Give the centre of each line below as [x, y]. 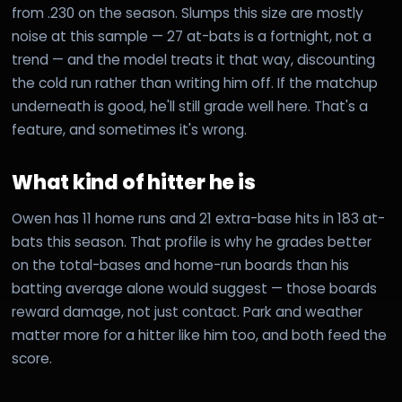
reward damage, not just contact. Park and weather [187, 312]
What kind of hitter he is [134, 183]
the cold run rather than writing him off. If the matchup [195, 83]
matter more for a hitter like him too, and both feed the [199, 335]
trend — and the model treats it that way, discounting [193, 60]
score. [32, 358]
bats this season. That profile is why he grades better [192, 242]
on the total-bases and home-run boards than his [180, 265]
